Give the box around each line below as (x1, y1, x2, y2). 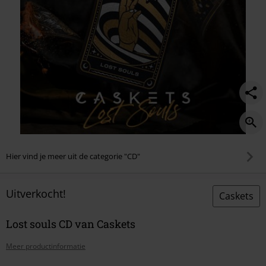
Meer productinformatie (6, 240, 85, 251)
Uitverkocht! (6, 186, 66, 201)
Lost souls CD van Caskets (6, 216, 135, 231)
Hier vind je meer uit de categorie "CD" (6, 151, 140, 162)
